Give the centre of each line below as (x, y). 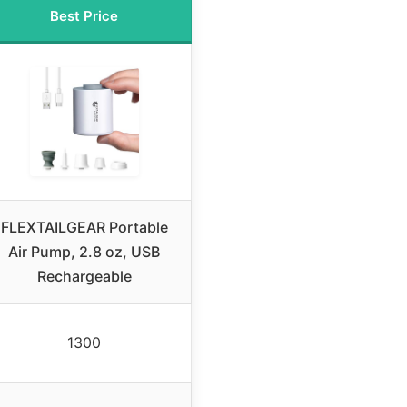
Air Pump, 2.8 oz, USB (84, 252)
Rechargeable (84, 277)
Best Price (84, 16)
